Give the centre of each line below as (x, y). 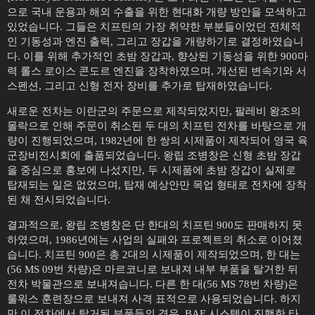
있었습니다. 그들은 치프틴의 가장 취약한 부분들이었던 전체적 (154, 26)
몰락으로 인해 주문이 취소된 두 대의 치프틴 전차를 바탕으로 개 (157, 126)
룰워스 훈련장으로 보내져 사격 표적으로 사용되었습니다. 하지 (154, 298)
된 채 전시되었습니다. (59, 199)
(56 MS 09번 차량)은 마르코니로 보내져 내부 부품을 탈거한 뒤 (153, 269)
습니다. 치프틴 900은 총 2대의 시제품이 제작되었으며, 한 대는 (154, 254)
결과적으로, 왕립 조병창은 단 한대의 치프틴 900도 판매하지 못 (155, 225)
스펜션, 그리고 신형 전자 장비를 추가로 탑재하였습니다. (140, 85)
